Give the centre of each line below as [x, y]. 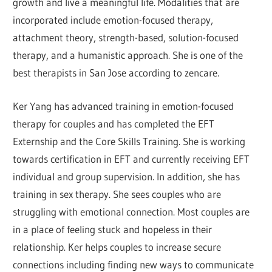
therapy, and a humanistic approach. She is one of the [128, 55]
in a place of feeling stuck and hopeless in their [113, 229]
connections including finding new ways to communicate [134, 264]
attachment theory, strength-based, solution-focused [126, 38]
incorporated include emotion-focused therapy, [113, 20]
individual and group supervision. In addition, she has [127, 176]
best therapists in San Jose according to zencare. [116, 73]
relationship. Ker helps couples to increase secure [117, 246]
